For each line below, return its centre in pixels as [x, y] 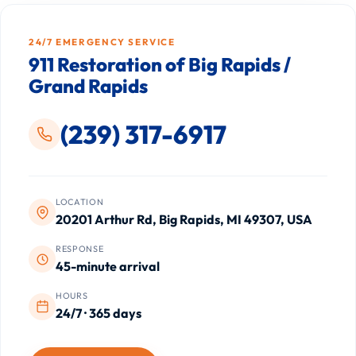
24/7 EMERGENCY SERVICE [102, 41]
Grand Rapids [89, 86]
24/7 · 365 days [99, 313]
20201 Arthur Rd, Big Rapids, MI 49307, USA [184, 219]
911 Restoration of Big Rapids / [160, 65]
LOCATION [80, 201]
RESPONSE [80, 248]
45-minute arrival [108, 266]
